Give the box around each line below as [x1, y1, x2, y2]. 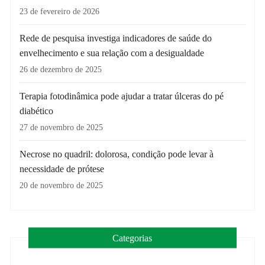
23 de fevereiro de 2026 [20, 7, 100, 16]
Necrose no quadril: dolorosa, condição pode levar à [20, 148, 214, 159]
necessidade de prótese [20, 163, 105, 174]
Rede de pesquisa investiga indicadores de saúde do [20, 33, 212, 43]
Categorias [112, 232, 153, 243]
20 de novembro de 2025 [20, 180, 104, 190]
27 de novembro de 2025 [20, 122, 104, 132]
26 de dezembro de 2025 [20, 64, 102, 74]
